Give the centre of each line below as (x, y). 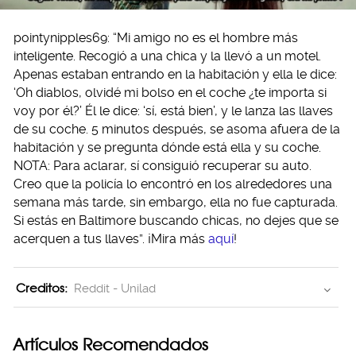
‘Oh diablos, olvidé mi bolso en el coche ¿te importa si (170, 92)
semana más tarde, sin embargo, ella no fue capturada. (176, 202)
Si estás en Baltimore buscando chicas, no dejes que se (176, 220)
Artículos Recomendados (110, 344)
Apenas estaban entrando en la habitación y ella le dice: (175, 74)
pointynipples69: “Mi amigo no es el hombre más (156, 37)
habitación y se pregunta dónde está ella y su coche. (167, 147)
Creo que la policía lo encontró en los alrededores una (173, 184)
